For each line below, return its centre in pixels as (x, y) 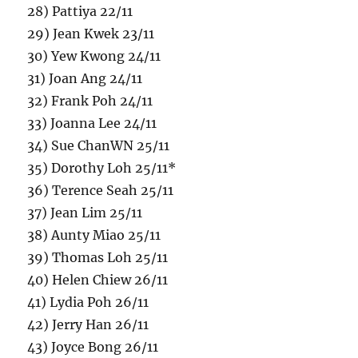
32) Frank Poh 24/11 (90, 101)
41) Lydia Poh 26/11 (88, 302)
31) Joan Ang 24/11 (85, 79)
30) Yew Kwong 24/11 (94, 56)
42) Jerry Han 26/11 (88, 325)
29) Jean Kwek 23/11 (91, 34)
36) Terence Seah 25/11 (101, 191)
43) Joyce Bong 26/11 (93, 347)
